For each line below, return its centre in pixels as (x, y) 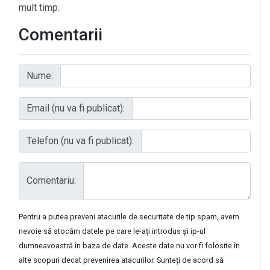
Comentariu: (51, 180)
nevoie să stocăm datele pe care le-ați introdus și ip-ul (112, 231)
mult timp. (39, 7)
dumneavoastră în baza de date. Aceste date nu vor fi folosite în (129, 245)
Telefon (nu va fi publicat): (80, 140)
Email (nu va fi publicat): (76, 108)
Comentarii (61, 34)
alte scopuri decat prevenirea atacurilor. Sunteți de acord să (121, 260)
